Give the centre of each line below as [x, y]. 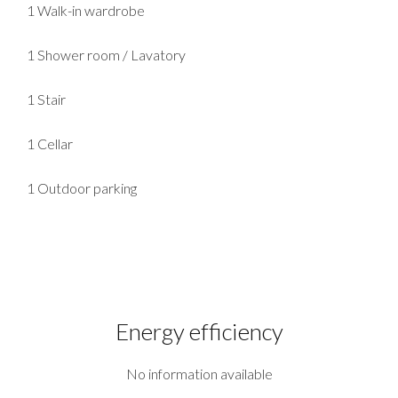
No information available [199, 374]
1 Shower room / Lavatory [106, 55]
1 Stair [46, 99]
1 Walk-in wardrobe [86, 11]
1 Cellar [50, 144]
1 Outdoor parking [82, 188]
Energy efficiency [199, 332]
